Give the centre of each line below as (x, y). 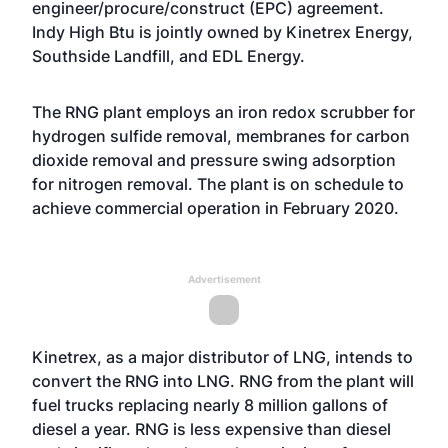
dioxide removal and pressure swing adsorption (214, 160)
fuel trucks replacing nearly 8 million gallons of (210, 405)
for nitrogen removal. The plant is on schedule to (218, 184)
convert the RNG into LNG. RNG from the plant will (223, 381)
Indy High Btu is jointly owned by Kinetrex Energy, (222, 32)
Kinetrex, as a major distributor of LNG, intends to (222, 357)
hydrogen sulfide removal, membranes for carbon (221, 136)
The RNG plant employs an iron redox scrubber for (223, 112)
